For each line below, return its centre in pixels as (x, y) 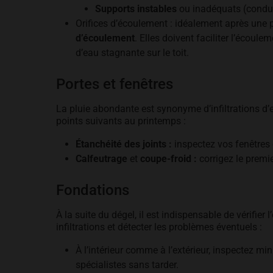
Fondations (93, 190)
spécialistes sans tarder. (127, 265)
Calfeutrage (101, 159)
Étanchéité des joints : (124, 144)
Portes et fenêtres (115, 84)
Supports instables (136, 9)
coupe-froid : (168, 159)
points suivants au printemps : (121, 121)
